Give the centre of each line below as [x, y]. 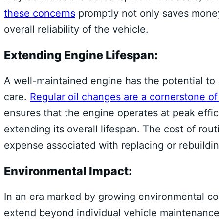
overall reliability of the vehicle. [76, 29]
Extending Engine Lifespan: [81, 55]
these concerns [40, 13]
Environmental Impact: [68, 171]
